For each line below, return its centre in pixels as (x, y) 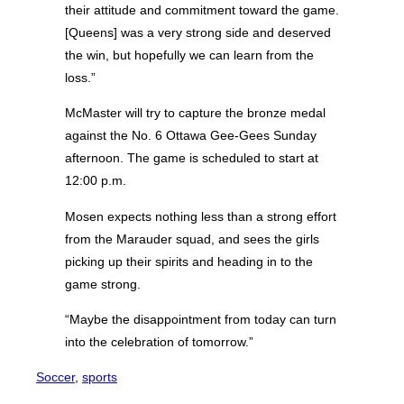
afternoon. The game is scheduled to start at (192, 158)
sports (100, 377)
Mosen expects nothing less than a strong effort (201, 216)
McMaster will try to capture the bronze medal (195, 113)
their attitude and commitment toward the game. (202, 10)
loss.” (80, 78)
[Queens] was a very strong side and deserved (198, 33)
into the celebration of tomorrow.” (159, 341)
